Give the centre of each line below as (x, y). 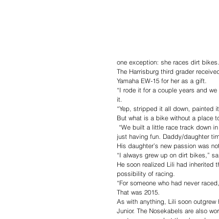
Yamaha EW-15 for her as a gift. (163, 81)
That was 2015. (139, 192)
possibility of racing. (146, 174)
